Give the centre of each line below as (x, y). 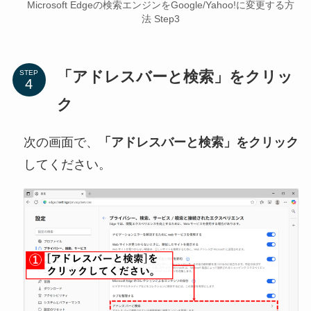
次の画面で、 (61, 143)
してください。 (67, 165)
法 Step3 (161, 19)
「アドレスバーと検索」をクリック (198, 143)
